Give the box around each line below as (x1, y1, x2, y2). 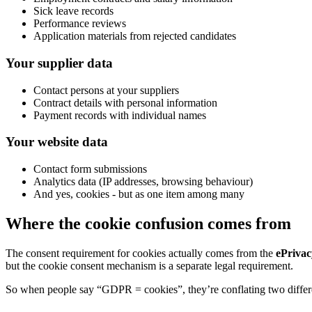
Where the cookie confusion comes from (6, 214, 291, 233)
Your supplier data (6, 55, 113, 70)
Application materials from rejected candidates (33, 30, 236, 42)
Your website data (6, 134, 108, 150)
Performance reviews (33, 17, 126, 30)
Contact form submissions (33, 163, 147, 175)
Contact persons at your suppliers (33, 84, 179, 96)
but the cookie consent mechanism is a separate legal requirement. (6, 259, 293, 272)
